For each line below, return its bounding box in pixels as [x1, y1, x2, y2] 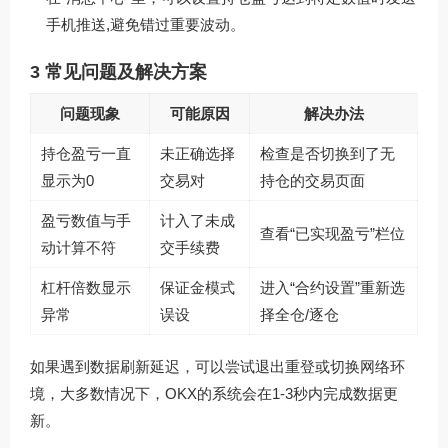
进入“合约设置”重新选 [260, 279, 405, 297]
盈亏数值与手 [41, 212, 131, 230]
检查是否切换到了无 [260, 145, 395, 163]
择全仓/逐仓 [260, 306, 339, 324]
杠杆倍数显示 [41, 279, 131, 297]
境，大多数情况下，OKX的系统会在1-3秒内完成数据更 [30, 385, 398, 403]
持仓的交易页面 [260, 172, 365, 190]
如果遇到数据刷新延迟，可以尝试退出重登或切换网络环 [30, 358, 405, 376]
